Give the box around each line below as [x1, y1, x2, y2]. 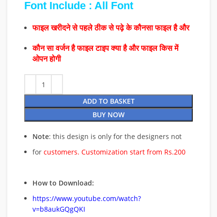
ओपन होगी [32, 55, 61, 63]
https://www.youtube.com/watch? [32, 194, 141, 203]
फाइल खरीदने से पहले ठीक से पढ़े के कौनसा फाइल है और [32, 24, 191, 32]
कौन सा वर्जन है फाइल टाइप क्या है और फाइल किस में [32, 44, 178, 52]
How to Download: [32, 178, 94, 187]
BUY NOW [93, 110, 124, 119]
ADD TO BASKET [82, 96, 135, 106]
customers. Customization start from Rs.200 [44, 147, 186, 156]
